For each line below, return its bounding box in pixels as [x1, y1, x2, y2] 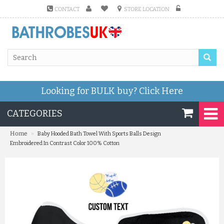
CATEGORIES [7, 108, 62, 119]
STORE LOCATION [124, 6, 169, 12]
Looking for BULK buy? [41, 85, 139, 96]
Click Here [139, 85, 183, 96]
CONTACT [54, 6, 79, 12]
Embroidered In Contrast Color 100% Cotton [10, 140, 119, 146]
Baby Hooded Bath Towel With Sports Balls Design [37, 130, 161, 137]
